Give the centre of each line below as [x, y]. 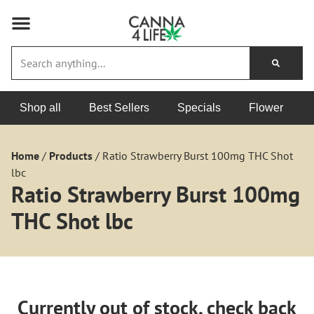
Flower [266, 108]
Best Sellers [119, 108]
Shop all [40, 108]
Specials [199, 108]
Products [71, 156]
